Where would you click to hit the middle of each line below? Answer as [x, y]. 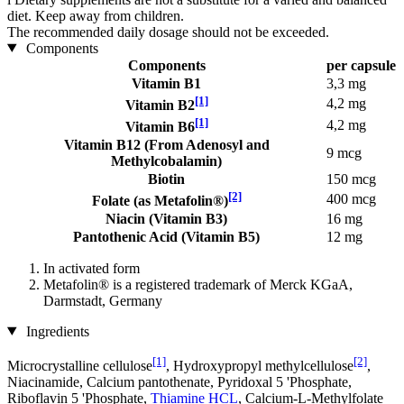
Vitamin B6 [160, 126]
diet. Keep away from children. [96, 15]
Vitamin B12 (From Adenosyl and [166, 144]
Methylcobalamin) [166, 161]
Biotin [166, 179]
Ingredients [55, 331]
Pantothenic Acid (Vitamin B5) [166, 236]
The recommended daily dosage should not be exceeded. [168, 32]
